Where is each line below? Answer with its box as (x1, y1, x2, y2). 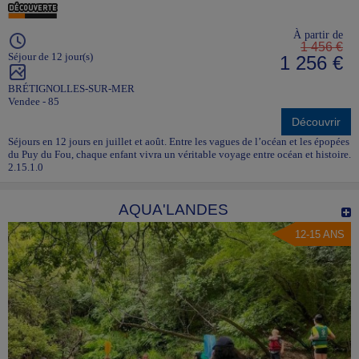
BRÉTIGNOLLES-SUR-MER (8, 83, 135, 95)
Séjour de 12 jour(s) (8, 50, 93, 63)
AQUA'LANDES (119, 201, 228, 219)
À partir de (293, 28, 343, 42)
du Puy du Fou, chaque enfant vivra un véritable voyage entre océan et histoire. (8, 148, 351, 161)
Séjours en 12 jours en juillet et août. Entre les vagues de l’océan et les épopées (8, 135, 349, 148)
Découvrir (292, 115, 341, 129)
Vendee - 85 (8, 95, 59, 108)
